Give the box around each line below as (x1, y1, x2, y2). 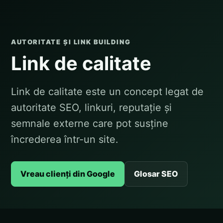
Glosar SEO (134, 169, 178, 179)
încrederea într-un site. (11, 133, 118, 145)
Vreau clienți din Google (20, 169, 115, 179)
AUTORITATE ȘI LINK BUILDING (11, 38, 131, 46)
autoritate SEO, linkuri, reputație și (11, 102, 172, 113)
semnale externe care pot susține (11, 117, 168, 129)
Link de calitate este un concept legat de (11, 86, 204, 98)
